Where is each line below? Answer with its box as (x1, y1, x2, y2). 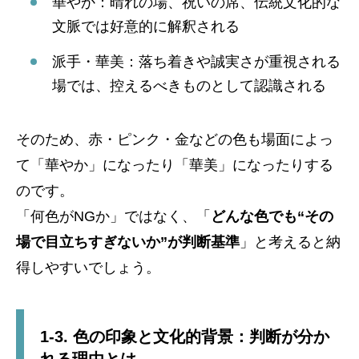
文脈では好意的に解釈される (52, 18, 240, 34)
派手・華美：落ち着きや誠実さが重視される (52, 54, 341, 71)
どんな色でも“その (211, 208, 333, 225)
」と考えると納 (240, 234, 341, 251)
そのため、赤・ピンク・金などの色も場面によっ (16, 131, 333, 148)
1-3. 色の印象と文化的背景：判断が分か (40, 328, 329, 346)
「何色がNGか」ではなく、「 (16, 208, 211, 225)
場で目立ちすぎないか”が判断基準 (16, 234, 240, 251)
